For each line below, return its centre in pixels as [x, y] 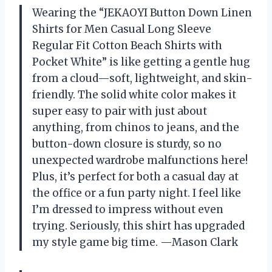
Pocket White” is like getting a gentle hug [141, 62]
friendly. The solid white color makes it [134, 94]
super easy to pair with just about [120, 111]
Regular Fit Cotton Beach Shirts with [127, 45]
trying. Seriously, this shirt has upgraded [138, 226]
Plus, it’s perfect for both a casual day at [135, 176]
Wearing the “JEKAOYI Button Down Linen [142, 12]
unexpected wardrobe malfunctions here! [140, 160]
